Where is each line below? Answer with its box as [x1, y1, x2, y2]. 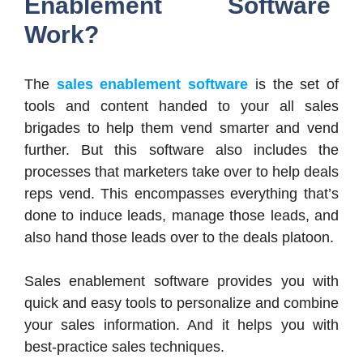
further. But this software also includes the [24, 141, 339, 158]
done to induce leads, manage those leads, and [24, 207, 339, 224]
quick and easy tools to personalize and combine [24, 294, 339, 311]
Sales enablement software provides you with [24, 272, 339, 289]
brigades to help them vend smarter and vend [24, 119, 339, 136]
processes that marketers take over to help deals [24, 163, 339, 180]
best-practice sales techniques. [24, 338, 224, 355]
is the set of [248, 75, 340, 92]
